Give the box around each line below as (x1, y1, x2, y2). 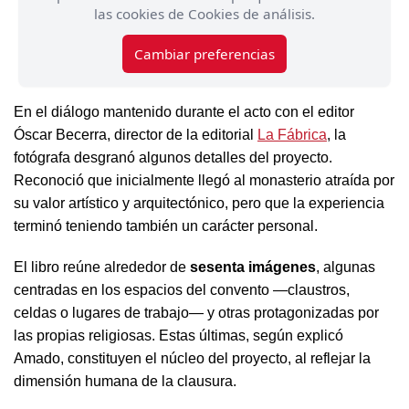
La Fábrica (257, 127, 327, 142)
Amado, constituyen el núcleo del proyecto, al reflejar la (14, 351, 371, 366)
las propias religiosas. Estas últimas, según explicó (14, 328, 343, 343)
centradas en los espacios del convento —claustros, (14, 282, 350, 298)
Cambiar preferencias (134, 45, 275, 63)
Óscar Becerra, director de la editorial (14, 127, 257, 142)
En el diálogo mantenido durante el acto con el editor (14, 104, 354, 120)
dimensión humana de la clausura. (14, 373, 236, 389)
